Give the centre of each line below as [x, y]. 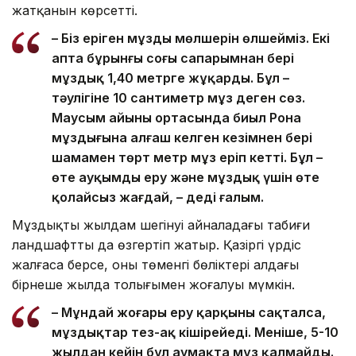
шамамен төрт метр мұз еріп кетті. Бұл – [187, 157]
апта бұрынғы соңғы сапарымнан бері [173, 58]
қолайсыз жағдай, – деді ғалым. [158, 197]
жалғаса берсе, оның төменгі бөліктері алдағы [155, 264]
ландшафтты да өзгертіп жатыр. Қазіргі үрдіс [157, 244]
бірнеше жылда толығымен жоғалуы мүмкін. [153, 284]
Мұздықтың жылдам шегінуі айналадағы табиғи [161, 224]
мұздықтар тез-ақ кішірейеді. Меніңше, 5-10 [195, 332]
